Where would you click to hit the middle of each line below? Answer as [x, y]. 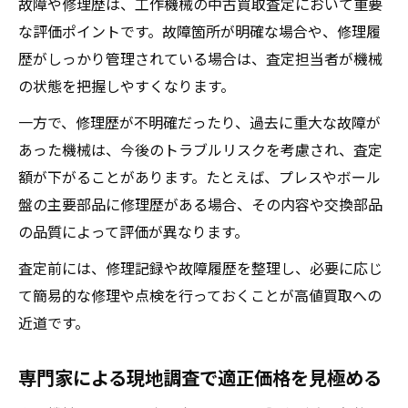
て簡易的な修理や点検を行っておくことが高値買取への [200, 295]
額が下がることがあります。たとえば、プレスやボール [199, 177]
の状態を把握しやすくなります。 [127, 86]
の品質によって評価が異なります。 [133, 231]
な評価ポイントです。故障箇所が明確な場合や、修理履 [199, 31]
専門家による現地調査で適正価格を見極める [200, 377]
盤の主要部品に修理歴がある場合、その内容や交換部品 [200, 204]
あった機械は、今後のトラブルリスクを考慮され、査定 [200, 149]
